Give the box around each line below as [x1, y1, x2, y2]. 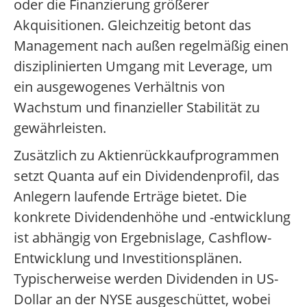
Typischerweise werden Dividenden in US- [14, 269, 278, 288]
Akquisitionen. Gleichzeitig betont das [14, 16, 251, 35]
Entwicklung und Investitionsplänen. [14, 249, 242, 268]
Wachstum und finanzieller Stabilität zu [14, 98, 260, 117]
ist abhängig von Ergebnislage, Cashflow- [14, 228, 271, 247]
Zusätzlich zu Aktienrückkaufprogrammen [14, 146, 279, 165]
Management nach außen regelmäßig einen [14, 36, 288, 56]
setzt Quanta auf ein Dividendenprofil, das [14, 167, 280, 186]
